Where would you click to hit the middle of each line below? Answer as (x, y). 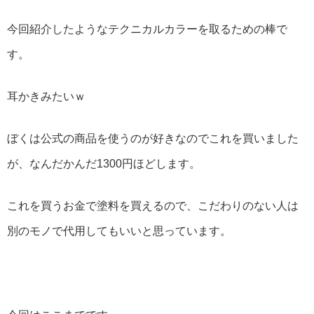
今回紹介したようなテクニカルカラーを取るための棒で (147, 29)
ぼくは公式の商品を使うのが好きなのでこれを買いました (153, 139)
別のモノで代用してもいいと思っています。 (119, 231)
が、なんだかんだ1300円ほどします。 (104, 164)
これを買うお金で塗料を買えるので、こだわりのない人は (153, 206)
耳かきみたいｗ (46, 97)
